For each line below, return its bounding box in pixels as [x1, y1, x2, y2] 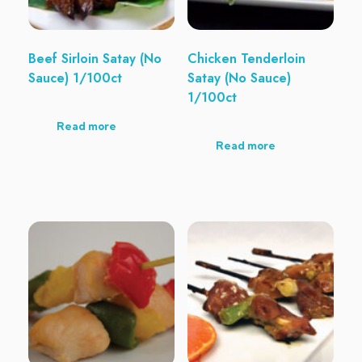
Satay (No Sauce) [187, 68, 291, 87]
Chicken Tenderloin [187, 48, 305, 68]
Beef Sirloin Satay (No [28, 48, 162, 68]
